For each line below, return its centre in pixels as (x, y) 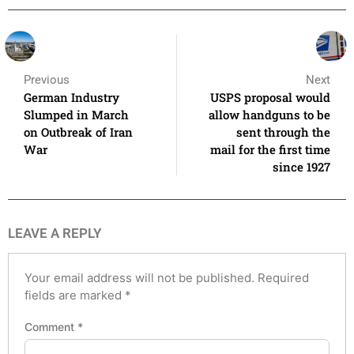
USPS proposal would (270, 97)
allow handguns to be (269, 114)
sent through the (283, 132)
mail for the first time (270, 149)
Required (283, 277)
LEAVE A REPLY (55, 233)
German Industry (72, 97)
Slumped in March (76, 114)
